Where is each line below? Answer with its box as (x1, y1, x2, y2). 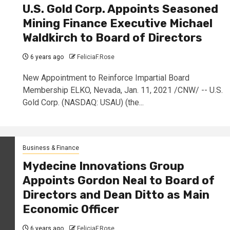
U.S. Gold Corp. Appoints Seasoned (22, 2, 218, 16)
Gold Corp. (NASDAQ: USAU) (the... (22, 98, 144, 108)
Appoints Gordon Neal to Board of (22, 174, 215, 188)
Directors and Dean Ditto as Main (22, 188, 209, 202)
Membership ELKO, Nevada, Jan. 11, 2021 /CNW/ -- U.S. (22, 85, 223, 95)
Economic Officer (22, 202, 119, 217)
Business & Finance (22, 144, 79, 152)
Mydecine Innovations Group (22, 159, 184, 174)
